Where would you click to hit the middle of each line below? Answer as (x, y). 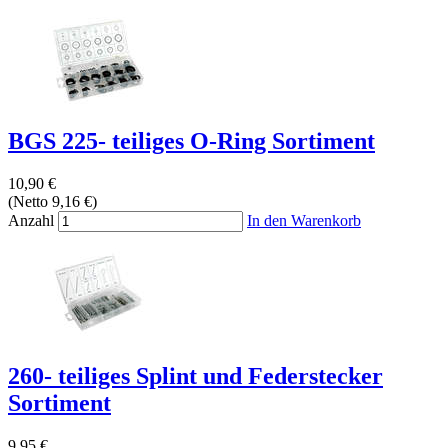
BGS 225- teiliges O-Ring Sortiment (191, 141)
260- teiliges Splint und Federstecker (195, 376)
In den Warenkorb (304, 221)
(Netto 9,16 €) (52, 202)
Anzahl (31, 221)
